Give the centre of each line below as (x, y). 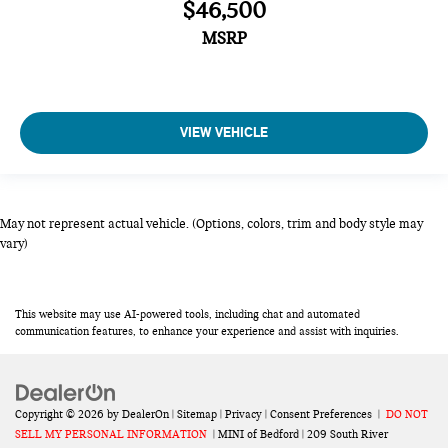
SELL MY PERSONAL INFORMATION (111, 434)
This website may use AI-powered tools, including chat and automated (187, 314)
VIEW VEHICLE (224, 133)
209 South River (346, 434)
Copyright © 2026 (61, 414)
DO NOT (407, 414)
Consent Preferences (321, 414)
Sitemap (197, 414)
